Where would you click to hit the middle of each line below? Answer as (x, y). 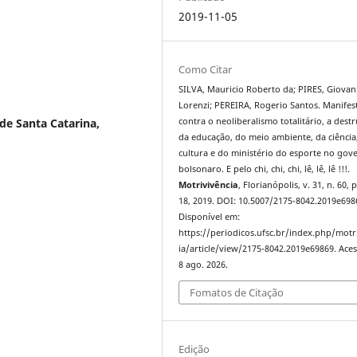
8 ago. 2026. (204, 264)
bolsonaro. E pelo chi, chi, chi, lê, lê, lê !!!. (265, 169)
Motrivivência (209, 184)
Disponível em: (210, 216)
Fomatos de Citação (237, 293)
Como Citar (206, 69)
